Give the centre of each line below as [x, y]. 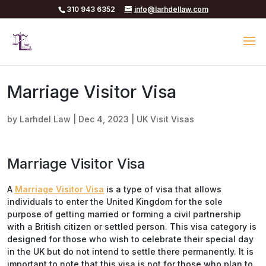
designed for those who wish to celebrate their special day [130, 239]
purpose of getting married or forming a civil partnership [124, 214]
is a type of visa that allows [163, 189]
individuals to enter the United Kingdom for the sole [115, 202]
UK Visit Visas [165, 119]
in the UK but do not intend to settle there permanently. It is [130, 251]
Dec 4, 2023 [104, 119]
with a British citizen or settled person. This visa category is [132, 227]
